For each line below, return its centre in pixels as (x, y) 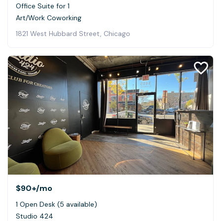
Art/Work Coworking (49, 18)
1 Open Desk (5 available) (56, 204)
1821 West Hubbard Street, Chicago (73, 33)
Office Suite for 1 (43, 6)
